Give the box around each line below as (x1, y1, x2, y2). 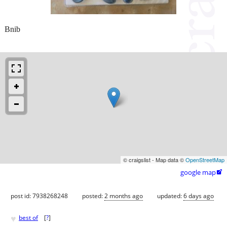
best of (19, 213, 38, 222)
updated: (157, 191, 183, 200)
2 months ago (104, 191, 143, 200)
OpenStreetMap (185, 155, 224, 164)
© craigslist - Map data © (123, 155, 185, 164)
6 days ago (183, 191, 214, 200)
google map (180, 167, 216, 177)
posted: (82, 191, 104, 200)
